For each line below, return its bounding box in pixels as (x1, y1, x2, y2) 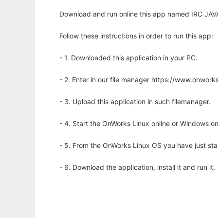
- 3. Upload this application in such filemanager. (59, 97, 211, 106)
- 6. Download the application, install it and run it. (59, 163, 215, 172)
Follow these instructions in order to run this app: (59, 32, 213, 40)
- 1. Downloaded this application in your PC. (59, 54, 198, 62)
